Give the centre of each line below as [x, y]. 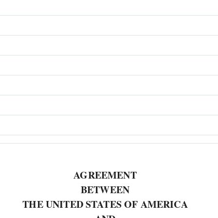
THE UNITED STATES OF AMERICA [105, 204]
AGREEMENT [105, 175]
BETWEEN [105, 190]
